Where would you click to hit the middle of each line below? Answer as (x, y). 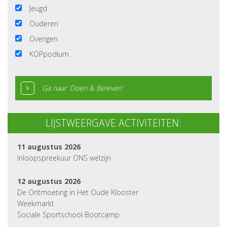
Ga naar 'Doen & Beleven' (83, 88)
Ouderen (44, 24)
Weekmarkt (36, 203)
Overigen (44, 39)
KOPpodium (49, 54)
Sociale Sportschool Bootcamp (68, 215)
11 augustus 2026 (49, 147)
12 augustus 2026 (49, 181)
